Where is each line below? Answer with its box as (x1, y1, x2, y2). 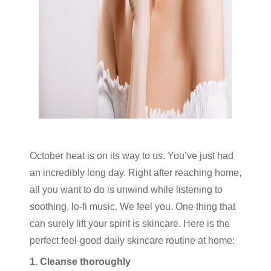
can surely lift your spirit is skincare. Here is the (30, 218, 230, 229)
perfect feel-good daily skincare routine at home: (30, 235, 235, 246)
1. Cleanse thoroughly (30, 256, 131, 267)
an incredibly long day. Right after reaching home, (30, 168, 241, 178)
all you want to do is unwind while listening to (30, 184, 223, 195)
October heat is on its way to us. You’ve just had (30, 151, 233, 161)
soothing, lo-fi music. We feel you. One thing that (30, 201, 235, 212)
